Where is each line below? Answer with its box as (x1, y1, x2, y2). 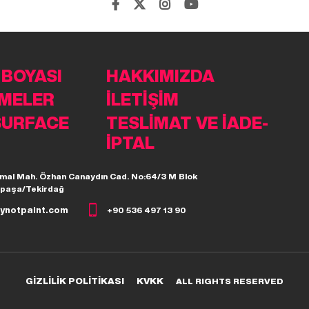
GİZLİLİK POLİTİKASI (26, 277, 124, 286)
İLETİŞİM (106, 91, 179, 108)
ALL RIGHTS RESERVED (176, 277, 283, 286)
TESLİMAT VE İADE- (106, 114, 268, 131)
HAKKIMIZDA (106, 68, 215, 84)
